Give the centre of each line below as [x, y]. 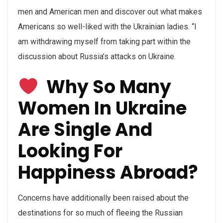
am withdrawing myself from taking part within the [104, 42]
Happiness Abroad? [108, 172]
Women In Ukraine [102, 108]
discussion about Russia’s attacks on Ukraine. [97, 56]
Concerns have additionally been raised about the [103, 198]
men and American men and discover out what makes [110, 12]
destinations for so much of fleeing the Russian [100, 213]
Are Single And [85, 130]
